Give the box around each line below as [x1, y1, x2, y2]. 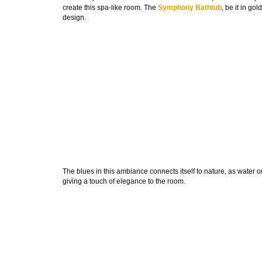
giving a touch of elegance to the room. [63, 177, 185, 186]
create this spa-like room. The [63, 4, 158, 12]
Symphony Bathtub [158, 4, 222, 12]
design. [63, 13, 86, 22]
